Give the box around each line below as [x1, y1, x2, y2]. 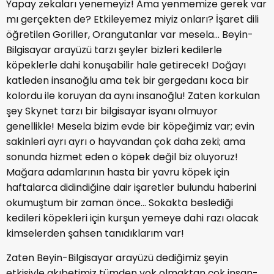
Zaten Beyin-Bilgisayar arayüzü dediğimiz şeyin [6, 250, 228, 265]
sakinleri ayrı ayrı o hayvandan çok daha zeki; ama [6, 134, 245, 149]
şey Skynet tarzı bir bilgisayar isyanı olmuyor [6, 103, 218, 118]
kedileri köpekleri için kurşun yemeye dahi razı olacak [6, 210, 259, 225]
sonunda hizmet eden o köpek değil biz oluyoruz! [6, 149, 238, 164]
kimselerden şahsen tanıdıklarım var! [6, 226, 184, 240]
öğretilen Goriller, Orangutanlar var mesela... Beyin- [6, 27, 253, 42]
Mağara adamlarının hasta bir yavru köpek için [6, 165, 229, 179]
